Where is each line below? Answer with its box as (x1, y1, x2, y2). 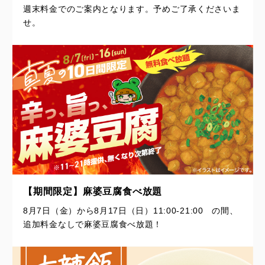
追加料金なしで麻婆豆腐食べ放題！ (23, 219, 163, 230)
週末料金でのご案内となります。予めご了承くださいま (23, 4, 241, 14)
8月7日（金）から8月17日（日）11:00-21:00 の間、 (23, 206, 238, 216)
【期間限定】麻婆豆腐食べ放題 (23, 186, 163, 196)
